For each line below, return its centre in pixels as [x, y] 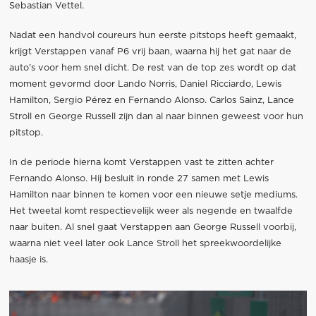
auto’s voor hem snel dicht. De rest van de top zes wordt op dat [152, 68]
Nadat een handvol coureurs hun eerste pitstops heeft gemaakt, [152, 35]
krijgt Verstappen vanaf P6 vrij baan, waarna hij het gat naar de [150, 51]
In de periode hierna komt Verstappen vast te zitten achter [141, 163]
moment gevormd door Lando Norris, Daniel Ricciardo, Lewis [145, 84]
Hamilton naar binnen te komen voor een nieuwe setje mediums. [153, 195]
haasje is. [28, 260]
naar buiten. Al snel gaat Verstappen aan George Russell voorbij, [152, 228]
